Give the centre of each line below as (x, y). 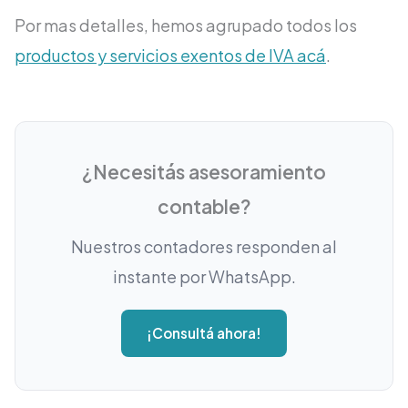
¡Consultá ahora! (204, 333)
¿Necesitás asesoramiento (204, 172)
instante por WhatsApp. (204, 277)
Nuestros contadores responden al (204, 247)
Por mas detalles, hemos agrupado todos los (186, 25)
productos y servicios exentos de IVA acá (170, 56)
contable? (204, 207)
